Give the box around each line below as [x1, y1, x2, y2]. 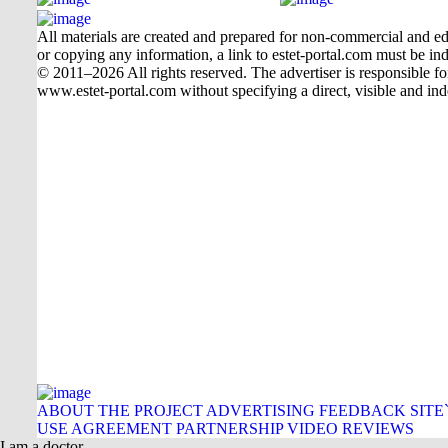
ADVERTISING [206, 402, 315, 419]
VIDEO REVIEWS [287, 420, 414, 437]
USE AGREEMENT [37, 420, 172, 437]
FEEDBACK [319, 402, 406, 419]
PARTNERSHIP [176, 420, 283, 437]
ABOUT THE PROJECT [37, 402, 203, 419]
